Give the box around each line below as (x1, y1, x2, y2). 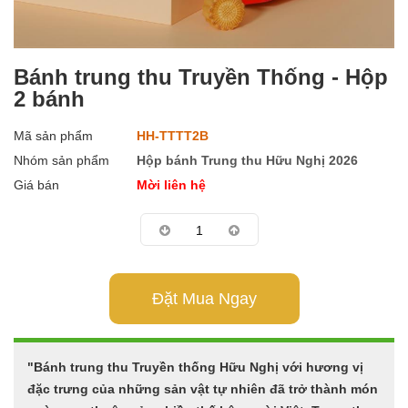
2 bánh (14, 86, 85, 111)
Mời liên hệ (137, 177, 206, 192)
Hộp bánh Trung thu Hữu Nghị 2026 (137, 152, 358, 168)
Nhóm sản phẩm (14, 152, 109, 168)
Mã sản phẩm (14, 127, 93, 143)
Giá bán (14, 177, 59, 192)
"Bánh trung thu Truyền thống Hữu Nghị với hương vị (27, 359, 363, 374)
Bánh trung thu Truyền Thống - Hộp (14, 64, 388, 89)
